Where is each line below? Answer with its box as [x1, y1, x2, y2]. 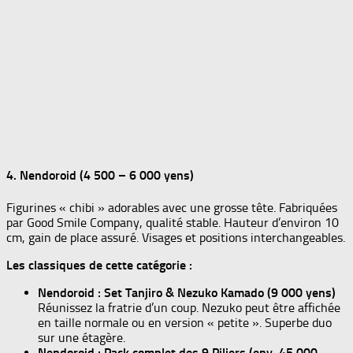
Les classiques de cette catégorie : [6, 257, 192, 273]
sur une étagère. [38, 329, 125, 345]
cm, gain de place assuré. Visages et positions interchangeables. [6, 229, 345, 245]
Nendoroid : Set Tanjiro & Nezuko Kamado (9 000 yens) [38, 284, 336, 300]
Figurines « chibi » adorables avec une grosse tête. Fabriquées [6, 199, 337, 215]
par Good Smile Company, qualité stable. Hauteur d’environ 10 [6, 214, 339, 230]
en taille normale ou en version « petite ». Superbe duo [38, 314, 332, 330]
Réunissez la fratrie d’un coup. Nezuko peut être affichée [38, 299, 340, 315]
